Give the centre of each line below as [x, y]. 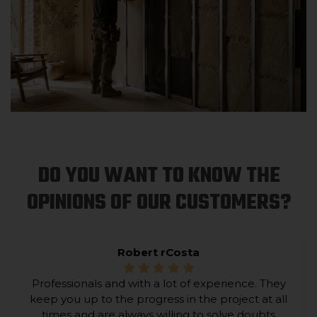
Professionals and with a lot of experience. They [158, 283]
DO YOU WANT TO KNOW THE [158, 176]
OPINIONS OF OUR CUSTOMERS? [158, 203]
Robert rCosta [158, 252]
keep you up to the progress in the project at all [158, 299]
